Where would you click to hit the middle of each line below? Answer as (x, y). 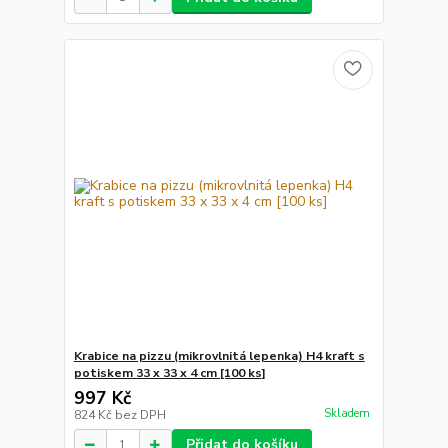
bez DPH (140, 415)
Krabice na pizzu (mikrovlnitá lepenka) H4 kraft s (219, 356)
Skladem (346, 413)
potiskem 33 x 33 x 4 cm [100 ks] (169, 373)
